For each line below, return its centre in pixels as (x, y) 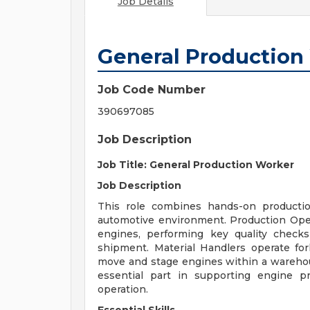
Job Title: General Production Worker (196, 165)
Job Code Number (152, 90)
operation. (123, 289)
